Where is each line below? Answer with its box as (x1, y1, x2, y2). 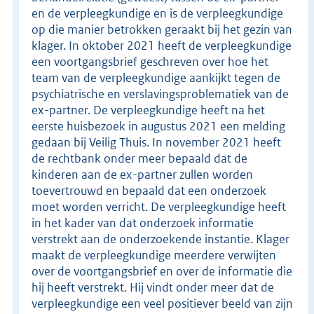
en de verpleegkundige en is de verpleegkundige (32, 5, 283, 21)
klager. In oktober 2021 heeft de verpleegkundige (32, 37, 292, 53)
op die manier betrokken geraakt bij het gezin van (32, 21, 292, 37)
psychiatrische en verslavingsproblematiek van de (32, 86, 289, 102)
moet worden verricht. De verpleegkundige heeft (32, 198, 286, 214)
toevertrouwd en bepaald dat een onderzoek (32, 182, 266, 198)
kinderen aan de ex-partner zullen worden (32, 166, 253, 182)
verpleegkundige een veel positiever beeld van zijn (32, 295, 293, 311)
